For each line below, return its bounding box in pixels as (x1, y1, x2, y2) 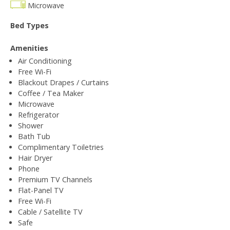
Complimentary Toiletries (18, 142, 104, 152)
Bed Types (10, 20, 49, 30)
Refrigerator (18, 109, 59, 120)
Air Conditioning (18, 55, 72, 66)
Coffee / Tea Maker (18, 88, 84, 98)
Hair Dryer (18, 152, 52, 163)
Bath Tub (18, 131, 50, 141)
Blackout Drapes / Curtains (18, 77, 109, 87)
